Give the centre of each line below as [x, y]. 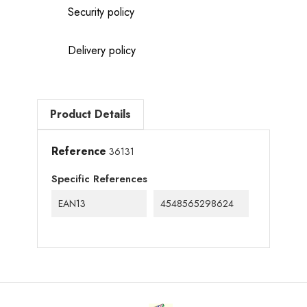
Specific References [99, 179]
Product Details [90, 114]
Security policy [101, 12]
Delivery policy [102, 50]
